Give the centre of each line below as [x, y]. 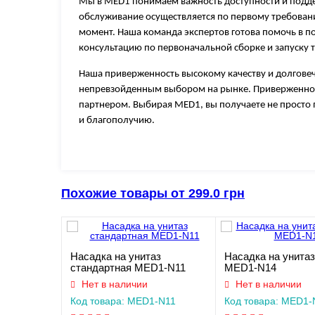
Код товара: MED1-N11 [123, 301]
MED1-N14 [250, 268]
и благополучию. [117, 121]
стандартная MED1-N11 [128, 268]
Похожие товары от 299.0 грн [153, 193]
